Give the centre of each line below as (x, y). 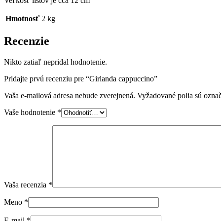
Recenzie (27, 41)
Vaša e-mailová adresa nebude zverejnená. (70, 96)
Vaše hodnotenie (31, 112)
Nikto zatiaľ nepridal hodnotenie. (55, 62)
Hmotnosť (22, 19)
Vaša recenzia (26, 185)
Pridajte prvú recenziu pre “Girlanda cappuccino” (81, 79)
